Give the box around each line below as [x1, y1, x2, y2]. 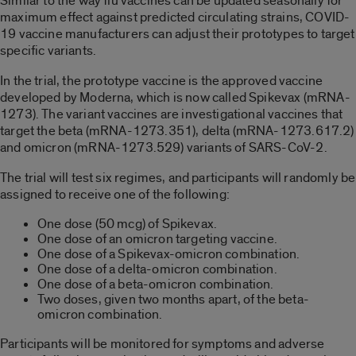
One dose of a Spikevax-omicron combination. [37, 245, 300, 262]
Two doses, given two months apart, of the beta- [37, 290, 309, 308]
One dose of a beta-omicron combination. [37, 275, 274, 292]
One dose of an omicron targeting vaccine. [37, 230, 277, 247]
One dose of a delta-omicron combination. [37, 260, 277, 277]
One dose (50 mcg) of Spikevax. [37, 215, 218, 232]
